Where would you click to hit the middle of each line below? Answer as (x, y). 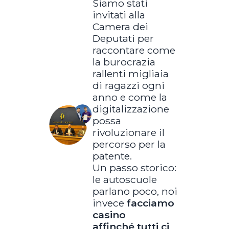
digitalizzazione (131, 109)
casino (109, 214)
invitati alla (119, 15)
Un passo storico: (134, 167)
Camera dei (120, 26)
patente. (112, 156)
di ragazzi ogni (128, 85)
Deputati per (123, 38)
